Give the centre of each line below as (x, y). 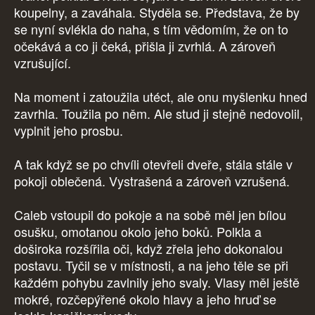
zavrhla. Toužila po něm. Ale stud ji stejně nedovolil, (159, 114)
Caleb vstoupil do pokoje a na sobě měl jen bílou (150, 215)
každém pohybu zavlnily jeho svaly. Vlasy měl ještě (157, 282)
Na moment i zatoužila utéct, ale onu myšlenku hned (161, 97)
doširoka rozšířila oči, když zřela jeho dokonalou (148, 249)
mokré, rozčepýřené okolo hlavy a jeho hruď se (145, 299)
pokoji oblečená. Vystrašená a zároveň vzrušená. (154, 181)
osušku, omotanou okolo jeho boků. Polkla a (138, 232)
